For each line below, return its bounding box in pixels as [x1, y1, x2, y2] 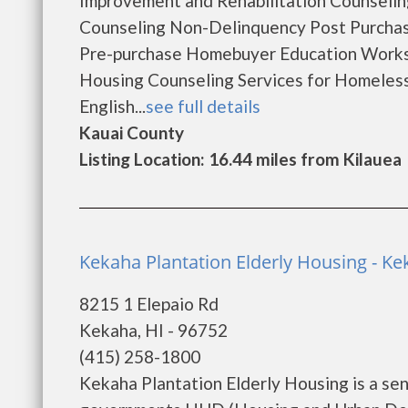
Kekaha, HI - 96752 [79, 320, 228, 341]
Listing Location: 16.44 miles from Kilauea [79, 148, 402, 169]
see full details [146, 96, 260, 117]
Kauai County [79, 122, 184, 143]
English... [79, 96, 146, 117]
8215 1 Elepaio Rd [79, 293, 219, 314]
